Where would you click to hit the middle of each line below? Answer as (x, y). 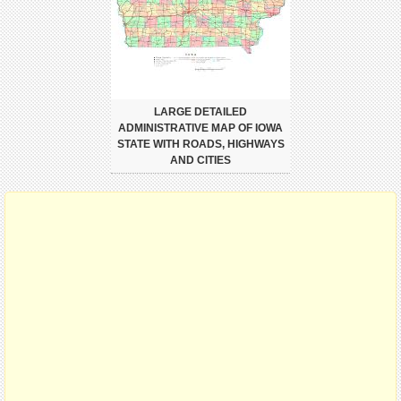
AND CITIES (200, 160)
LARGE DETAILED (200, 111)
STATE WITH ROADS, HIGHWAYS (200, 144)
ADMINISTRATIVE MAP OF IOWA (200, 128)
